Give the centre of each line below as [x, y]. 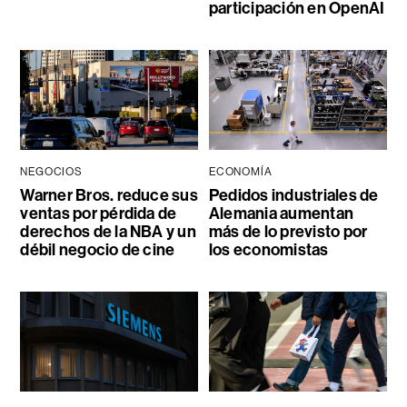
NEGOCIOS [51, 172]
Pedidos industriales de [293, 196]
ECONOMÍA [240, 172]
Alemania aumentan [281, 214]
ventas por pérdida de [99, 214]
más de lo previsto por [288, 232]
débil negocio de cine [98, 250]
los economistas [268, 250]
